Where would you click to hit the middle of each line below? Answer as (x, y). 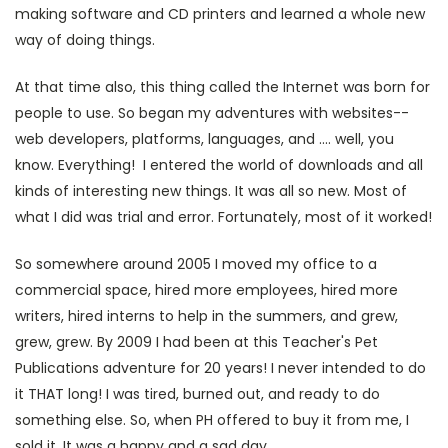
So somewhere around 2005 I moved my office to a (196, 264)
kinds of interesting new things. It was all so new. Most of (211, 191)
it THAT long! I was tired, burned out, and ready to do (197, 394)
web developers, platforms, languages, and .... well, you (204, 139)
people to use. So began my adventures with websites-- (212, 113)
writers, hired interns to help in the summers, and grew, (206, 316)
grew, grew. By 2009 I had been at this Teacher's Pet (196, 342)
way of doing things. (85, 40)
